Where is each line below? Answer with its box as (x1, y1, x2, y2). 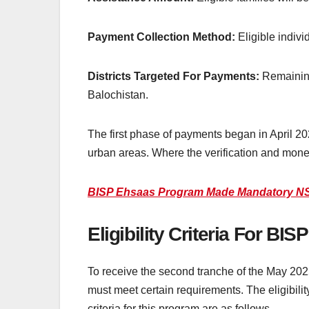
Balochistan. (88, 88, 148, 101)
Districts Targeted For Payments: (88, 70, 259, 82)
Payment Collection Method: (88, 30, 235, 43)
